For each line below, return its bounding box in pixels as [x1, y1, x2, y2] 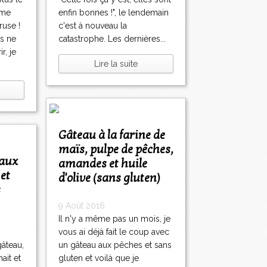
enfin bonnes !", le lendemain [58, 8, 169, 18]
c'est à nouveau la [58, 21, 127, 31]
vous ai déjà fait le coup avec [58, 227, 169, 237]
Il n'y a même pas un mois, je [58, 214, 170, 224]
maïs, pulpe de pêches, [58, 142, 173, 157]
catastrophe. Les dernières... [58, 34, 166, 44]
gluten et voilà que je [58, 253, 139, 263]
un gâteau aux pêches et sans [58, 240, 172, 250]
